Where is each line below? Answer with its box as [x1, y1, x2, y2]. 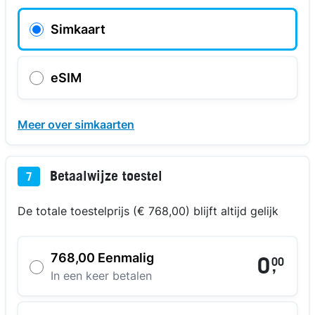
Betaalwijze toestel [46, 170, 162, 185]
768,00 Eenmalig [51, 250, 154, 266]
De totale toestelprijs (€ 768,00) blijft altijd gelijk [18, 204, 278, 219]
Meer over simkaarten [18, 117, 134, 131]
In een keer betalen [51, 269, 152, 283]
